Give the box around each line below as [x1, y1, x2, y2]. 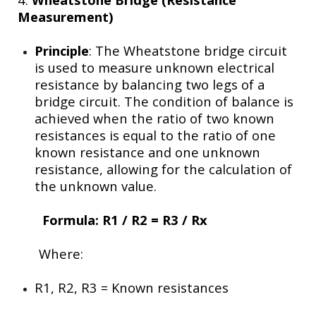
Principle [35, 41, 89, 59]
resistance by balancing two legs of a [35, 75, 265, 93]
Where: [39, 244, 83, 262]
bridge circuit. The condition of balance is [35, 92, 293, 110]
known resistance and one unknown [35, 142, 260, 161]
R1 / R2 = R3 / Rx [102, 210, 207, 229]
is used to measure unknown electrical [35, 58, 274, 76]
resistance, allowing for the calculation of [35, 159, 292, 178]
